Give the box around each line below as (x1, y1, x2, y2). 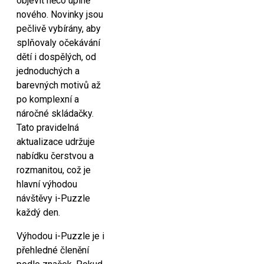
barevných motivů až (16, 80, 101, 91)
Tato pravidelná (16, 122, 79, 133)
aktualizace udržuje (16, 136, 95, 147)
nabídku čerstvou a (16, 150, 94, 161)
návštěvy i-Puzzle (16, 193, 90, 204)
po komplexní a (16, 94, 79, 105)
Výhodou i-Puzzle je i (16, 230, 104, 242)
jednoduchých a (16, 65, 80, 77)
